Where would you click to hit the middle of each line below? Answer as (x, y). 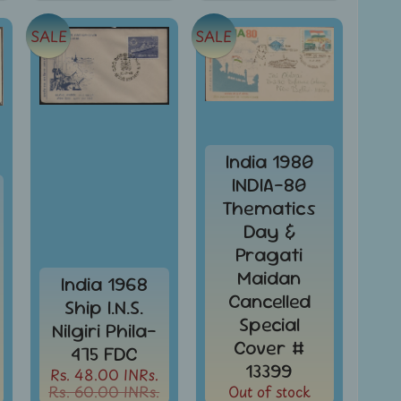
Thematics (269, 208)
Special (269, 324)
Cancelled (269, 301)
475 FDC (104, 354)
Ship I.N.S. (104, 307)
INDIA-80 (269, 184)
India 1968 (104, 284)
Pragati (269, 254)
